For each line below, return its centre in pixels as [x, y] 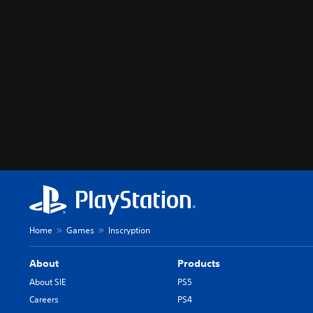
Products [199, 263]
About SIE [48, 282]
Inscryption [129, 230]
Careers [44, 299]
